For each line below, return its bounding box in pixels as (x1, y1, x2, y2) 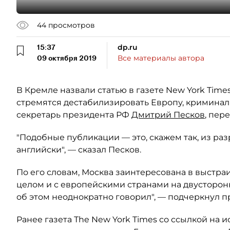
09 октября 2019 (37, 53, 97, 63)
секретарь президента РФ (16, 110, 131, 120)
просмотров (48, 20, 95, 30)
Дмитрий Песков (131, 110, 205, 120)
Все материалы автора (118, 53, 204, 63)
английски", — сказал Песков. (16, 145, 141, 155)
